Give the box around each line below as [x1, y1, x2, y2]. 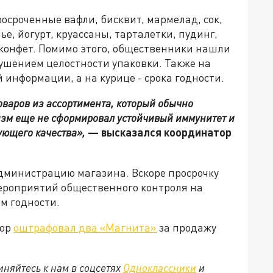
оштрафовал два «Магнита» [13, 221, 157, 235]
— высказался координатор [85, 126, 232, 140]
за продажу [157, 221, 216, 235]
